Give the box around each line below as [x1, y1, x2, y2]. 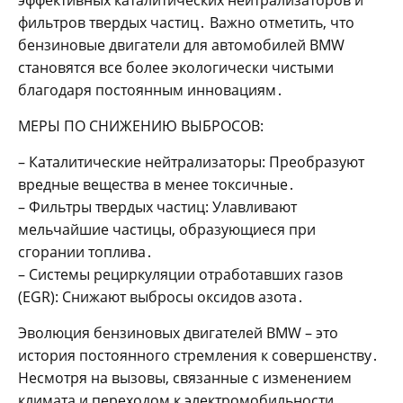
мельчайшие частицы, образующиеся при [18, 219, 316, 240]
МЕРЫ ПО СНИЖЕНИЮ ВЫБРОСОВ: [18, 116, 264, 137]
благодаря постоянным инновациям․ [18, 80, 283, 101]
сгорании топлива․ [18, 242, 153, 263]
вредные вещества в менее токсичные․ [18, 175, 295, 195]
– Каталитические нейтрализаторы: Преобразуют [18, 152, 364, 173]
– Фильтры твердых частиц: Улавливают [18, 197, 297, 218]
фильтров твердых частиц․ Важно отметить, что [18, 13, 354, 33]
